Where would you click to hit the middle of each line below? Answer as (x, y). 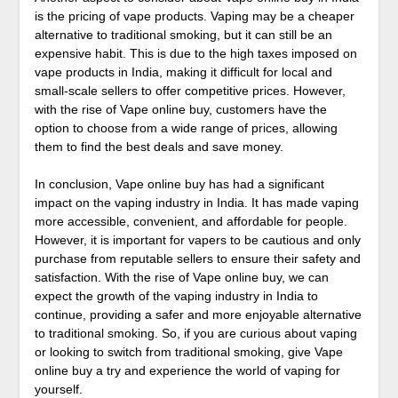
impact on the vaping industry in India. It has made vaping (196, 203)
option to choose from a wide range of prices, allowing (186, 128)
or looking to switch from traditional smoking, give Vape (188, 352)
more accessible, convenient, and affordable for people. (191, 222)
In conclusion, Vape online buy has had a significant (179, 184)
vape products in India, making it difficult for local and (183, 72)
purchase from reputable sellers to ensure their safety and (197, 259)
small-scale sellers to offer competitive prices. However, (190, 91)
